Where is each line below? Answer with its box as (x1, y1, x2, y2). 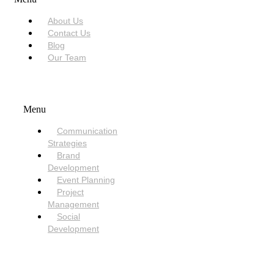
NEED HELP (113, 253, 161, 264)
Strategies (48, 138, 87, 149)
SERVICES (23, 82, 65, 92)
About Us (48, 16, 83, 26)
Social (57, 212, 80, 222)
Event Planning (57, 175, 115, 185)
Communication (57, 126, 117, 136)
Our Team (48, 53, 86, 63)
